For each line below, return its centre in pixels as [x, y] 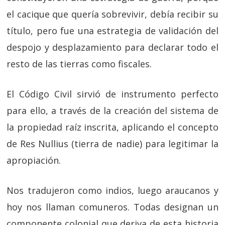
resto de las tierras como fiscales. [79, 64]
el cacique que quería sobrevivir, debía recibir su [113, 14]
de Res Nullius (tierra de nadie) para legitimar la [113, 144]
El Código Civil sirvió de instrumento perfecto [113, 94]
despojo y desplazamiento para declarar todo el [113, 47]
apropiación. [34, 160]
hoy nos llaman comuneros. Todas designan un [113, 207]
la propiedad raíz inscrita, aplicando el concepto [113, 127]
